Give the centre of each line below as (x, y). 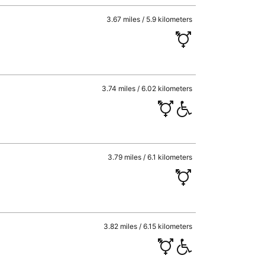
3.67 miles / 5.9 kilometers (150, 19)
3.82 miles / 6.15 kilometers (148, 226)
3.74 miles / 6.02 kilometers (147, 88)
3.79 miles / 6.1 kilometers (150, 157)
